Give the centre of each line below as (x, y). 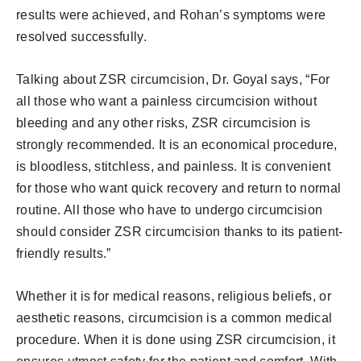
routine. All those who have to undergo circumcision (170, 210)
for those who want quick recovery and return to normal (179, 188)
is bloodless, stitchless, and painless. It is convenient (173, 166)
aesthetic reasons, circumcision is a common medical (174, 317)
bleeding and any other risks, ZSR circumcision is (164, 122)
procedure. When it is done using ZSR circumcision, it (176, 339)
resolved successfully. (82, 36)
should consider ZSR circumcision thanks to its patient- (180, 231)
